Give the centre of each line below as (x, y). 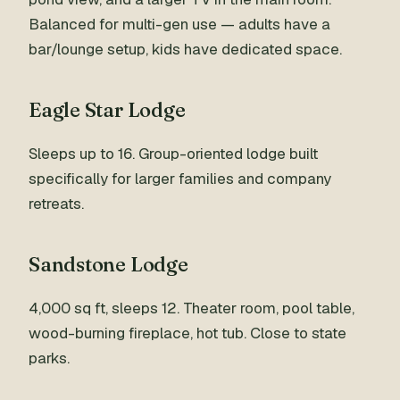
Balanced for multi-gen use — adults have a (179, 24)
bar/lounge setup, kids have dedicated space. (185, 49)
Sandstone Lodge (108, 264)
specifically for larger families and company (180, 179)
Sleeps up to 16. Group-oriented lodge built (173, 154)
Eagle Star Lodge (107, 110)
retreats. (56, 204)
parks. (49, 358)
